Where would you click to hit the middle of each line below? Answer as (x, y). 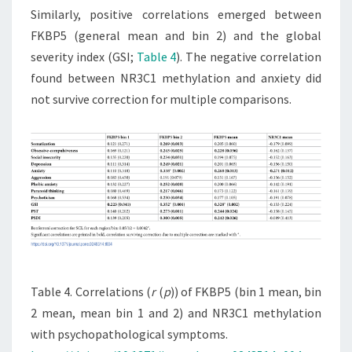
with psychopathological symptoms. (129, 334)
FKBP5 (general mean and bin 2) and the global (176, 36)
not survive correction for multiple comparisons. (161, 99)
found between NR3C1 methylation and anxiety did (176, 78)
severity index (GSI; (84, 57)
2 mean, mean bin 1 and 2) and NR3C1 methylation (176, 312)
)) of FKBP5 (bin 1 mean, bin (246, 291)
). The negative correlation (249, 57)
